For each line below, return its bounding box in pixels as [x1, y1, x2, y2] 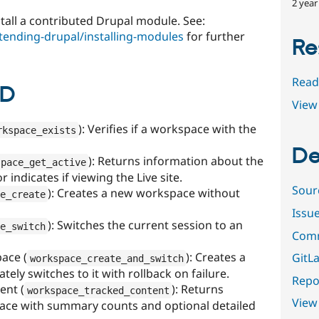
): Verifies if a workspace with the [78, 121, 256, 137]
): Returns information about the [88, 153, 263, 169]
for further [184, 28, 245, 45]
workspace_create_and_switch [29, 252, 184, 264]
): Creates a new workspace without [48, 185, 240, 202]
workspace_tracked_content [26, 284, 169, 296]
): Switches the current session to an [48, 217, 243, 234]
